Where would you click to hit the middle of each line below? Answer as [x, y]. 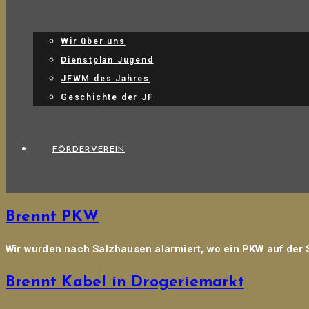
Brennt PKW [52, 217]
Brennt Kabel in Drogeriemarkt [125, 283]
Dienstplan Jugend [107, 60]
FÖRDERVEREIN [89, 150]
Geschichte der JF [107, 97]
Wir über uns [93, 41]
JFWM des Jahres [105, 79]
